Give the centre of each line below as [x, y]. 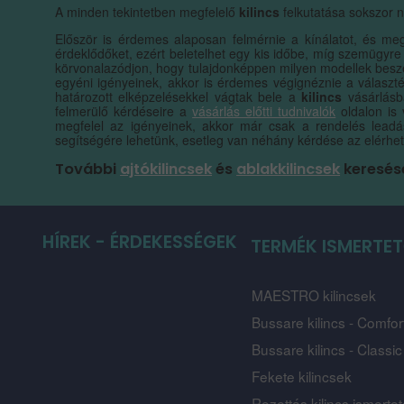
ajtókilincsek [166, 170]
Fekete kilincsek [302, 376]
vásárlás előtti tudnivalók [264, 111]
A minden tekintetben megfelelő [147, 12]
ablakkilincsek [289, 170]
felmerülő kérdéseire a [124, 111]
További [88, 170]
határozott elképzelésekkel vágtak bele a [179, 97]
